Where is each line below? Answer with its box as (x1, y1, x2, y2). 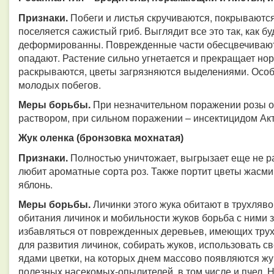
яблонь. (18, 177, 53, 191)
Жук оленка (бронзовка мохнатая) (18, 133, 183, 143)
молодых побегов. (18, 78, 101, 92)
